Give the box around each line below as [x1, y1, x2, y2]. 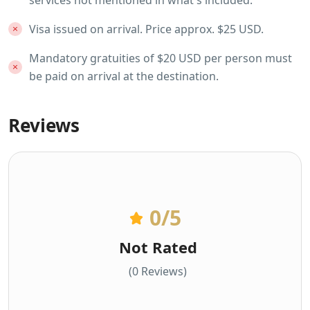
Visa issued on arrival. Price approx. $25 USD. [29, 21, 264, 37]
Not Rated [118, 236, 197, 257]
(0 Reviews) [129, 263, 187, 279]
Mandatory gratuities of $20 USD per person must [29, 50, 292, 66]
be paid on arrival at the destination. [29, 68, 219, 84]
